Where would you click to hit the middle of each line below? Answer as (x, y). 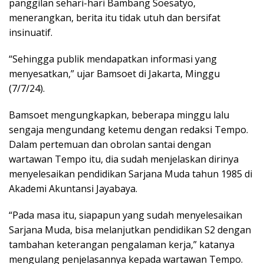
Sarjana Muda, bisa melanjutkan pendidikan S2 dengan (130, 230)
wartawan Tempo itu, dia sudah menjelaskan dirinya (124, 159)
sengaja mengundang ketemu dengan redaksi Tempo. (128, 129)
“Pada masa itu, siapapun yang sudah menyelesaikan (126, 215)
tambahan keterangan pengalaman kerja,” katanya (122, 244)
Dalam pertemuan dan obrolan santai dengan (110, 144)
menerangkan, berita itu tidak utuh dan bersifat (115, 17)
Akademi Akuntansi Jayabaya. (73, 188)
